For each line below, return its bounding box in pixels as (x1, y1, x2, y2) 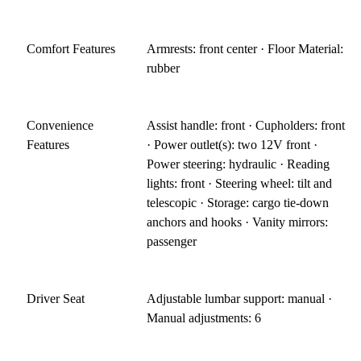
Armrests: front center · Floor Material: (147, 41, 344, 56)
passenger (147, 234, 197, 248)
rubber (147, 60, 180, 75)
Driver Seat (27, 291, 85, 305)
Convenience (27, 118, 93, 132)
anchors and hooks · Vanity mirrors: (147, 214, 329, 229)
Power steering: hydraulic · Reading (147, 156, 330, 171)
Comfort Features (27, 41, 115, 56)
